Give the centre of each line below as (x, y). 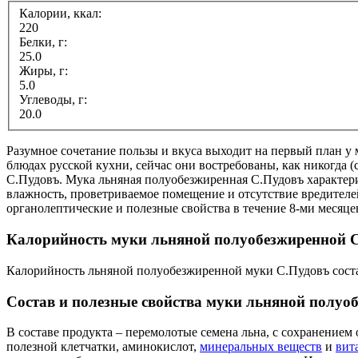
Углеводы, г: (55, 100)
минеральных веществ (261, 347)
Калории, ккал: (62, 14)
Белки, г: (45, 42)
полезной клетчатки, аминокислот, (103, 347)
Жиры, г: (45, 71)
